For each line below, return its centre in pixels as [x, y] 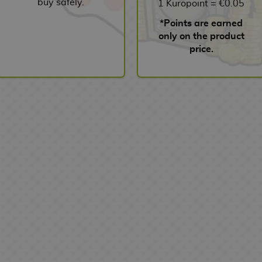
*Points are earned [201, 23]
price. [201, 49]
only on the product [201, 36]
